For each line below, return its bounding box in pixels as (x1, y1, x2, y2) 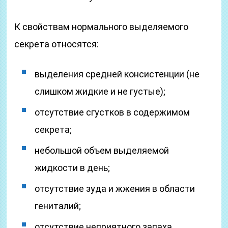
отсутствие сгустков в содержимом (35, 107, 190, 118)
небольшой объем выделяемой (35, 145, 169, 156)
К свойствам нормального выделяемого (14, 21, 189, 32)
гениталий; (35, 201, 81, 211)
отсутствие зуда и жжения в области (35, 183, 195, 194)
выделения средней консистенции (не (35, 69, 200, 79)
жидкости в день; (35, 162, 110, 173)
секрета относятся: (14, 39, 99, 49)
